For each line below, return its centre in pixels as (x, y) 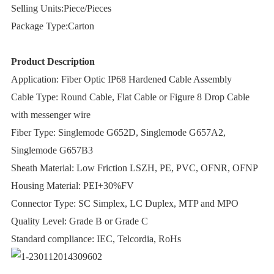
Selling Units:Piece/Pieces (61, 9)
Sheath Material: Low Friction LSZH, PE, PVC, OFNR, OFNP (134, 168)
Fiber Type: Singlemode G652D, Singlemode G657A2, (118, 133)
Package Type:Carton (52, 26)
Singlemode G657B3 (52, 150)
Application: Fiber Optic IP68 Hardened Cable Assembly (121, 80)
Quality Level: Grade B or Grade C (79, 221)
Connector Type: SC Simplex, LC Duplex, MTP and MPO (124, 204)
